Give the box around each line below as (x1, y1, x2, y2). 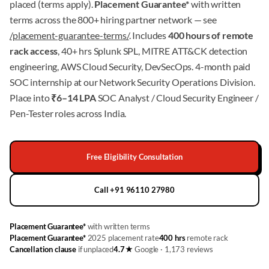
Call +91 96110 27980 (94, 185, 175, 195)
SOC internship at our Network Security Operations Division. (10, 76, 255, 88)
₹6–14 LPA (51, 92, 96, 103)
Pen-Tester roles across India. (10, 107, 127, 119)
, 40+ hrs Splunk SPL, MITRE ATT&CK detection (58, 45, 248, 56)
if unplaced (76, 244, 114, 254)
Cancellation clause (10, 244, 76, 254)
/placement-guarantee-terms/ (10, 29, 129, 41)
